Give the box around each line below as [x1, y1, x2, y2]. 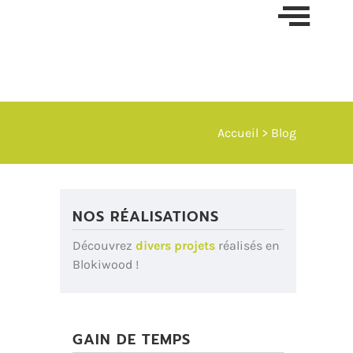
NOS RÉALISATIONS [72, 206, 219, 228]
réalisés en [215, 238, 280, 253]
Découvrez [72, 238, 136, 253]
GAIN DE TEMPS [72, 329, 191, 351]
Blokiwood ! [72, 257, 142, 272]
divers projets [136, 238, 215, 253]
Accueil [217, 124, 258, 140]
